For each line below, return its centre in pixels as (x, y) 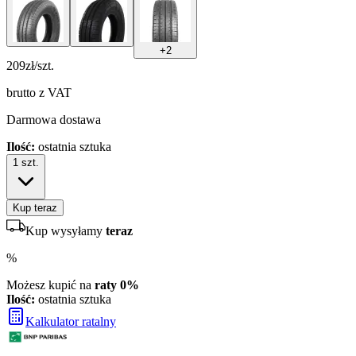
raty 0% (117, 284)
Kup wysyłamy (66, 230)
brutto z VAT (39, 92)
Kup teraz (35, 207)
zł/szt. (40, 65)
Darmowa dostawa (54, 119)
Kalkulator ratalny (71, 321)
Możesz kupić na (50, 284)
